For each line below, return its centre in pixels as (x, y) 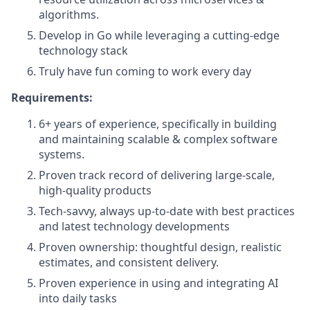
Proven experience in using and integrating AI (158, 283)
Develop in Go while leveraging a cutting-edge (159, 35)
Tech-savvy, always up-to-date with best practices (167, 211)
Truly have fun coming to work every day (145, 71)
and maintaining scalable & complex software (158, 139)
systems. (62, 154)
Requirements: (52, 98)
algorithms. (69, 15)
